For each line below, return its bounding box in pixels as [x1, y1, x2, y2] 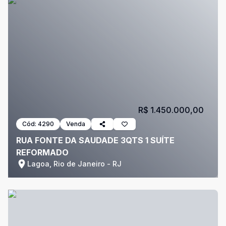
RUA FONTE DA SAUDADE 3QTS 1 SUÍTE [16, 135, 175, 145]
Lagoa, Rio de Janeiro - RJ [27, 159, 122, 168]
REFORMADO [16, 147, 69, 157]
